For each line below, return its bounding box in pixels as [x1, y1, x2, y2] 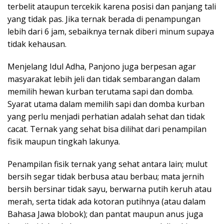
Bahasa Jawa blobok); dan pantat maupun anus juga [7, 208, 203, 220]
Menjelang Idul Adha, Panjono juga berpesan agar [7, 61, 196, 72]
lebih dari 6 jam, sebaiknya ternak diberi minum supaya [7, 26, 214, 37]
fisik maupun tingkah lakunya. [7, 136, 120, 147]
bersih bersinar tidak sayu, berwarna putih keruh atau [7, 183, 211, 195]
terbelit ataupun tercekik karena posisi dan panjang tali [7, 1, 216, 12]
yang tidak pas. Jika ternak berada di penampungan [7, 13, 200, 25]
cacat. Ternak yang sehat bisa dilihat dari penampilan [7, 123, 206, 135]
